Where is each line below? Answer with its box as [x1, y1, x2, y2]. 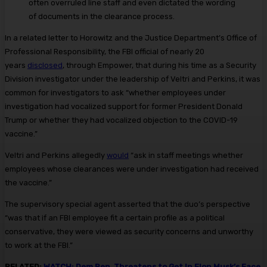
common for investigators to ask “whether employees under [5, 88, 226, 98]
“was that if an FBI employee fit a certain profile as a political [5, 213, 225, 223]
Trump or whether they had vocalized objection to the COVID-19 [5, 116, 238, 125]
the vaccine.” [5, 178, 52, 188]
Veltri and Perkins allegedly [5, 151, 107, 160]
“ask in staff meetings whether [129, 151, 243, 160]
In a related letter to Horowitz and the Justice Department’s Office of [5, 33, 257, 43]
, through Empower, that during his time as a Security [63, 61, 256, 70]
